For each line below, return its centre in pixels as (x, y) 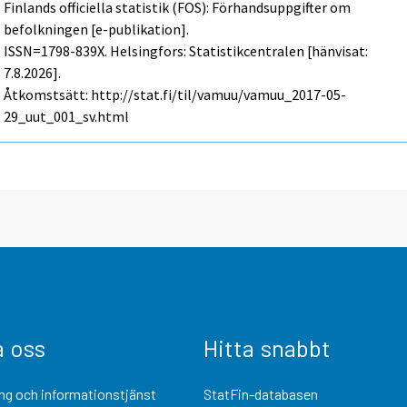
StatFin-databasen (261, 393)
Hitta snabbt (267, 347)
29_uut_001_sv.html (67, 116)
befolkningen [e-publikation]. (97, 29)
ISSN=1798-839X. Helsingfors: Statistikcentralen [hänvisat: (186, 50)
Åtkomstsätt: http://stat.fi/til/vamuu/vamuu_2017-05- (175, 94)
